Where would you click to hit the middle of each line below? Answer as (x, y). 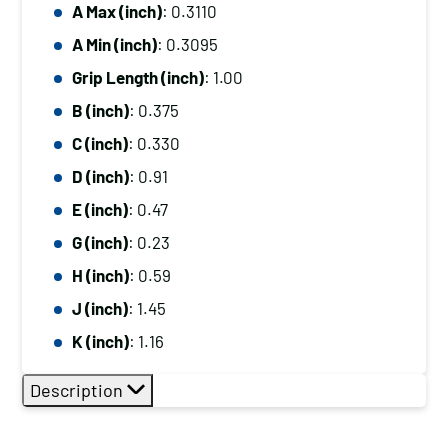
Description (78, 390)
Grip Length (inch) (138, 77)
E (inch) (100, 209)
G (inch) (100, 242)
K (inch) (100, 341)
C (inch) (100, 143)
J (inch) (100, 308)
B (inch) (100, 110)
